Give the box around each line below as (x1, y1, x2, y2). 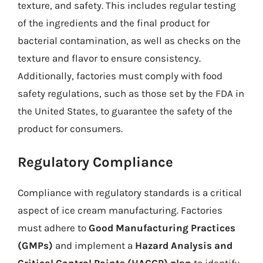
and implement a (53, 239, 135, 251)
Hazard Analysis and (135, 239, 232, 251)
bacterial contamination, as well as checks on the (18, 35, 241, 46)
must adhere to (18, 221, 89, 234)
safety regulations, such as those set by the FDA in (18, 87, 244, 99)
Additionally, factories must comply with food (18, 70, 222, 82)
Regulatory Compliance (18, 153, 173, 170)
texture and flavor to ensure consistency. (18, 52, 201, 64)
